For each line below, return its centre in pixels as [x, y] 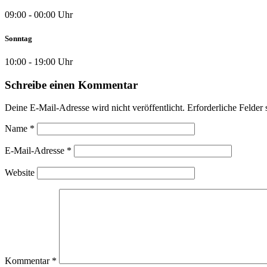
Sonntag [18, 38]
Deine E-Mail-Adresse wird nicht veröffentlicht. [95, 108]
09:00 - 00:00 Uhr [39, 15]
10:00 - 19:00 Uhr [39, 61]
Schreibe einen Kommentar [71, 85]
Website [20, 173]
